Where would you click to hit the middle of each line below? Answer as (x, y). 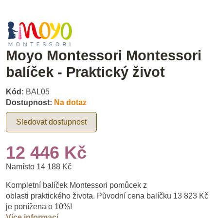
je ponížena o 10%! (39, 206)
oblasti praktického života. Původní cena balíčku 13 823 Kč (107, 196)
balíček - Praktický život (85, 72)
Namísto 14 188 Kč (39, 166)
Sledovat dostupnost (51, 122)
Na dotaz (70, 102)
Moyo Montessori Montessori (104, 55)
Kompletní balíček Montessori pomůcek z (76, 185)
